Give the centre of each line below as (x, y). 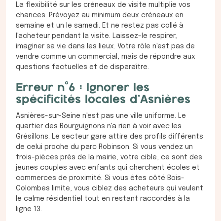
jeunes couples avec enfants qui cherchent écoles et (108, 168)
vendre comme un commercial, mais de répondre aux (106, 57)
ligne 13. (29, 209)
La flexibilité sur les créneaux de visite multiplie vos (103, 5)
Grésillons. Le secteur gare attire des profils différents (110, 137)
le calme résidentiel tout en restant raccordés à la (103, 199)
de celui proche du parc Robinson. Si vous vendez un (104, 147)
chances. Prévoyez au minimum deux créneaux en (100, 16)
